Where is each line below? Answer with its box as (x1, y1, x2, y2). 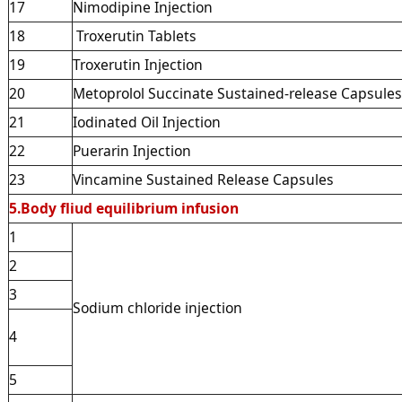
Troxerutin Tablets (72, 25, 197, 46)
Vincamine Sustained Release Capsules (72, 169, 334, 189)
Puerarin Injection (72, 140, 191, 161)
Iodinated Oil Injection (72, 111, 221, 132)
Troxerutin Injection (72, 54, 203, 74)
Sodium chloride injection (72, 297, 242, 318)
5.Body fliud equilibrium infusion (8, 197, 239, 218)
